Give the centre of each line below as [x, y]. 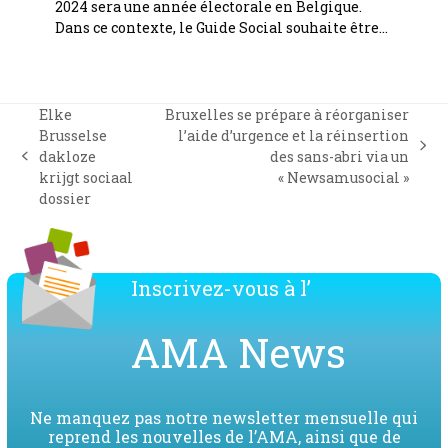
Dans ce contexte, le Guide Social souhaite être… [221, 27]
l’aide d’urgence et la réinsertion [294, 135]
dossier [64, 198]
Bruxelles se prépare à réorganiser [287, 114]
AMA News [238, 352]
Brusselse [72, 135]
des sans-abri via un [340, 156]
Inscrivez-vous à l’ [220, 287]
